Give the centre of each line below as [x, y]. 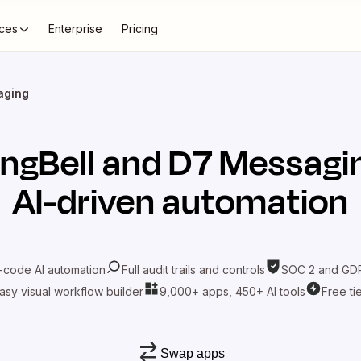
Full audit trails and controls [193, 269]
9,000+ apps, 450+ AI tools [232, 291]
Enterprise [75, 29]
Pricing [140, 29]
